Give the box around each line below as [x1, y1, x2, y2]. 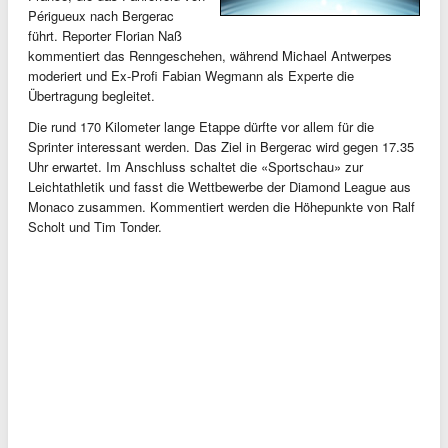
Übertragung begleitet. [28, 85, 155, 105]
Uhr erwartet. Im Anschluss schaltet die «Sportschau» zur [28, 156, 363, 176]
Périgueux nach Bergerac [28, 5, 174, 25]
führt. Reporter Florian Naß [28, 25, 182, 45]
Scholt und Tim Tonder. [28, 216, 162, 236]
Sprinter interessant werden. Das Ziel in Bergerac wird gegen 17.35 [28, 136, 414, 156]
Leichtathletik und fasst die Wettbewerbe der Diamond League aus [28, 176, 411, 196]
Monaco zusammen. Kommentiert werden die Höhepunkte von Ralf [28, 196, 415, 216]
